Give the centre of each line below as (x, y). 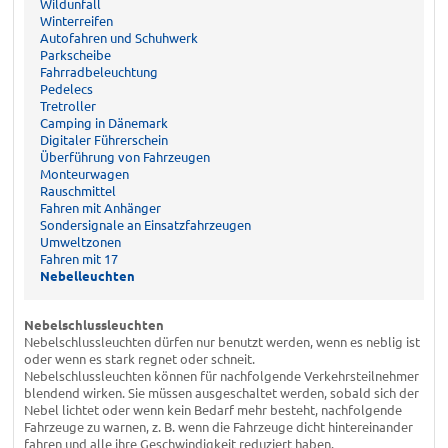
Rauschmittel (77, 190)
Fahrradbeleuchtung (98, 71)
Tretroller (67, 105)
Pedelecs (66, 88)
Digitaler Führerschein (103, 139)
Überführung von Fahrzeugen (124, 156)
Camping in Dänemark (103, 122)
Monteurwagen (84, 173)
